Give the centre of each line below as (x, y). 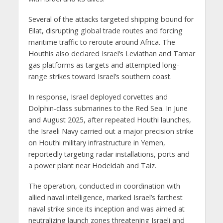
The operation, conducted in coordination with (104, 186)
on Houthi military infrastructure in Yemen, (97, 143)
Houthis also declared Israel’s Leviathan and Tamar (111, 54)
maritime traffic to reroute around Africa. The (102, 42)
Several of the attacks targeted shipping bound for (111, 19)
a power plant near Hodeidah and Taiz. (92, 166)
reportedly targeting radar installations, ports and (109, 154)
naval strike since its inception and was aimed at (106, 209)
